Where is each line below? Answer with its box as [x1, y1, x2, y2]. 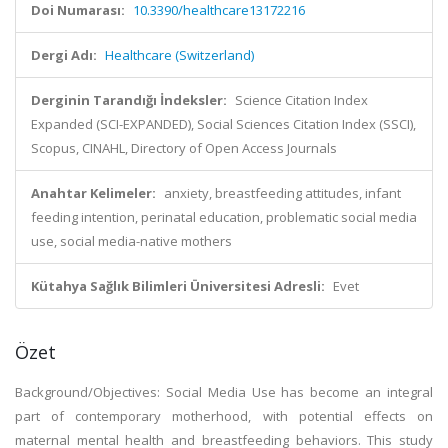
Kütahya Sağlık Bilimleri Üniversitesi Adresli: [31, 277, 325, 295]
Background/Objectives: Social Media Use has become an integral [15, 383, 433, 401]
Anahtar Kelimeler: [31, 184, 156, 202]
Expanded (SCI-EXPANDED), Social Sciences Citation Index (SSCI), [31, 115, 416, 133]
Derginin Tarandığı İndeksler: [31, 91, 227, 109]
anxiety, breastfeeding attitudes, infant [164, 184, 401, 202]
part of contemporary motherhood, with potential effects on [15, 407, 433, 425]
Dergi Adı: [31, 46, 97, 64]
